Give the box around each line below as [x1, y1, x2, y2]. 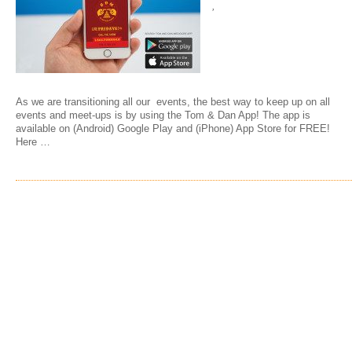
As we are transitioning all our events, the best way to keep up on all [16, 96, 330, 108]
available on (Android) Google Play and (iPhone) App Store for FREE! [16, 123, 330, 134]
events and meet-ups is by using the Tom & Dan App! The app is [16, 109, 310, 121]
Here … [16, 136, 50, 148]
